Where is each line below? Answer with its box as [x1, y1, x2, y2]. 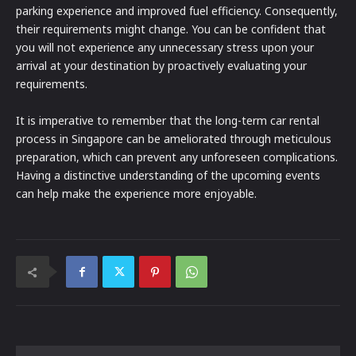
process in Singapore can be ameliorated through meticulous [16, 131, 331, 147]
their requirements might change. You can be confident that [16, 21, 326, 37]
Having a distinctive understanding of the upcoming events [16, 168, 320, 184]
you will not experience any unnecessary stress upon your [16, 40, 314, 56]
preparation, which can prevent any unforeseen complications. [16, 149, 338, 165]
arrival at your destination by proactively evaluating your [16, 58, 307, 74]
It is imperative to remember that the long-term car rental [16, 113, 319, 129]
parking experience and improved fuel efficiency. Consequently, [16, 3, 338, 19]
